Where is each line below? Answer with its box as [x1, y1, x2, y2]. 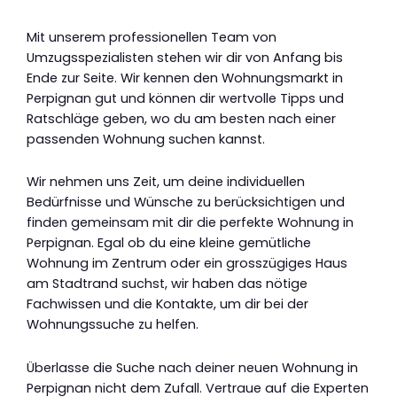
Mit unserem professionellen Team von [27, 27, 276, 46]
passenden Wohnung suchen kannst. [27, 129, 265, 148]
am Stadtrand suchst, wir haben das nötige [27, 275, 307, 293]
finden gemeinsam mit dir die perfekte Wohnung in [27, 214, 354, 232]
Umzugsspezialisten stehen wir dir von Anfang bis [27, 48, 343, 66]
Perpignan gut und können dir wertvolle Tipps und [27, 89, 344, 107]
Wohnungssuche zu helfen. [27, 315, 198, 334]
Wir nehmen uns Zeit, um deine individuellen [27, 173, 305, 191]
